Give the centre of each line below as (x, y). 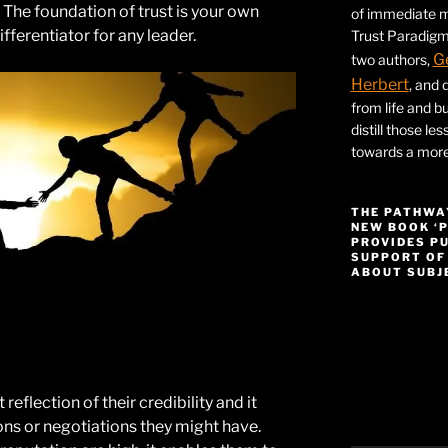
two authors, (391, 60)
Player (370, 334)
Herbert (379, 85)
